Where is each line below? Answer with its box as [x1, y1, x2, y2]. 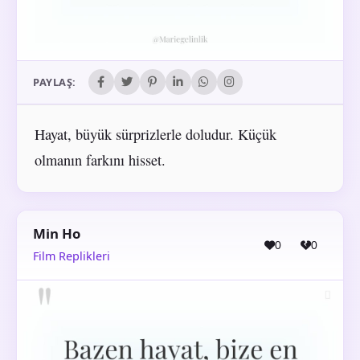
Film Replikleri [33, 247, 110, 264]
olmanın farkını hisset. [34, 149, 166, 170]
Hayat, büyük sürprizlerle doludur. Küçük [34, 124, 276, 144]
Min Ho [33, 224, 80, 243]
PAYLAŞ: [33, 75, 76, 90]
